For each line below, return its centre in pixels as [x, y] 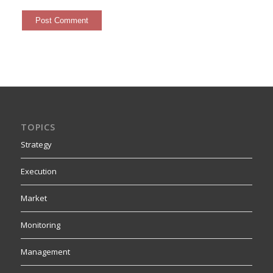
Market [34, 198]
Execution [38, 171]
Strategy [36, 144]
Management [45, 252]
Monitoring [40, 225]
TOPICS [38, 127]
